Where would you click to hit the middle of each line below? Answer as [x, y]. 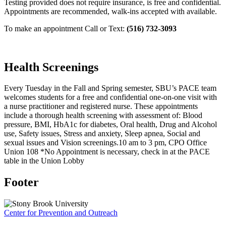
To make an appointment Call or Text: [65, 28]
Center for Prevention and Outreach [61, 213]
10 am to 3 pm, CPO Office [163, 143]
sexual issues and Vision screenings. [61, 143]
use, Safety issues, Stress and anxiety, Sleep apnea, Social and [102, 134]
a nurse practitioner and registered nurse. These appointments [101, 106]
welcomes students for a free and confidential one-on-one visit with [110, 97]
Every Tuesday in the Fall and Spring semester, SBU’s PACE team [110, 88]
